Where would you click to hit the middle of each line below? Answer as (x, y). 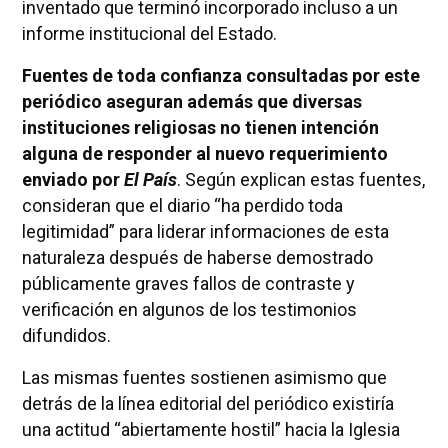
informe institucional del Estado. (149, 33)
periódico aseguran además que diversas (191, 101)
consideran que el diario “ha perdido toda (182, 205)
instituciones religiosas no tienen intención (200, 127)
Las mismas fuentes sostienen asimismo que (204, 377)
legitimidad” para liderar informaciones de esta (205, 231)
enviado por (72, 179)
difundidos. (66, 335)
